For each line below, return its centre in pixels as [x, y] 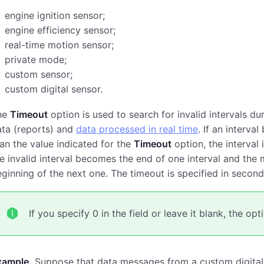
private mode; [36, 60]
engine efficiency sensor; [60, 30]
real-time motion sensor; [59, 45]
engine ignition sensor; [55, 15]
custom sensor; [39, 74]
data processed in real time [137, 129]
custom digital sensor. [54, 89]
